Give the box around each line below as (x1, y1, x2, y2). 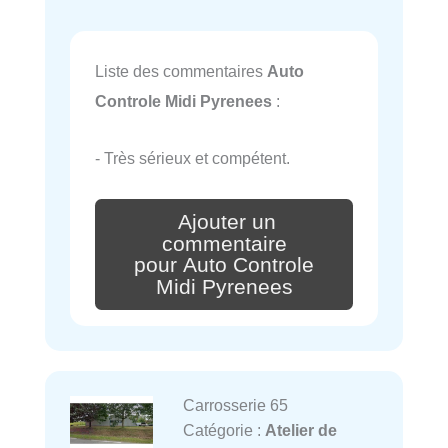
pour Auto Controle (134, 253, 314, 278)
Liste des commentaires (95, 62, 267, 81)
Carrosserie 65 (182, 396, 288, 415)
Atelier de (264, 421, 337, 440)
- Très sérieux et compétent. (95, 148, 290, 167)
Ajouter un (178, 209, 276, 234)
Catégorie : (182, 421, 265, 440)
